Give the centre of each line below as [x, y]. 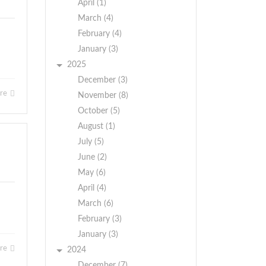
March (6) [96, 204]
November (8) [103, 96]
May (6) [92, 173]
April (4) [92, 188]
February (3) [100, 219]
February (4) [100, 34]
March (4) [96, 18]
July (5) [91, 142]
